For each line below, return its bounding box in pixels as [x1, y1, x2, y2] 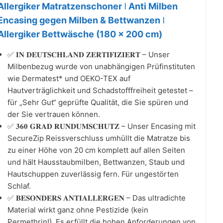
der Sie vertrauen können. [7, 109, 100, 119]
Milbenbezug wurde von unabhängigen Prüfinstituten [7, 61, 195, 71]
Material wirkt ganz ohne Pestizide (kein [7, 205, 148, 215]
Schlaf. [7, 181, 31, 191]
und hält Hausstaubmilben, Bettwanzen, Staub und [7, 157, 185, 167]
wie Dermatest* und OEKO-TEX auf [7, 73, 130, 83]
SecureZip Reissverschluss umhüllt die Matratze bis [7, 133, 190, 143]
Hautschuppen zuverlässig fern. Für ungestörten [7, 169, 179, 179]
